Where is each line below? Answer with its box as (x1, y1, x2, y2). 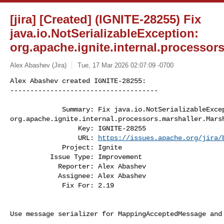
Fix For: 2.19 (62, 181, 114, 189)
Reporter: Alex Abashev (10, 162, 58, 170)
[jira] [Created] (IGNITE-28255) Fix (10, 12, 201, 26)
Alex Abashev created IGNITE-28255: (10, 76, 146, 85)
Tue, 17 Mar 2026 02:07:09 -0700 (77, 61, 173, 69)
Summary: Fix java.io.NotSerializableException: (10, 105, 62, 113)
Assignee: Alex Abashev (10, 171, 58, 180)
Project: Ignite (10, 143, 62, 151)
